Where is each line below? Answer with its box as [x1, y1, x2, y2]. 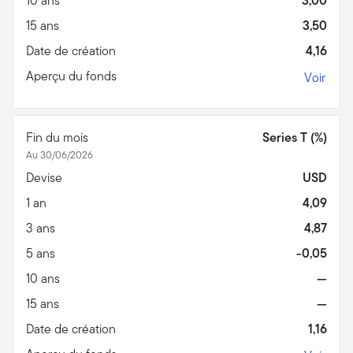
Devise [26, 168, 65, 187]
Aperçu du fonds [26, 66, 120, 85]
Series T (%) [262, 128, 327, 147]
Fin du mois [26, 128, 91, 147]
